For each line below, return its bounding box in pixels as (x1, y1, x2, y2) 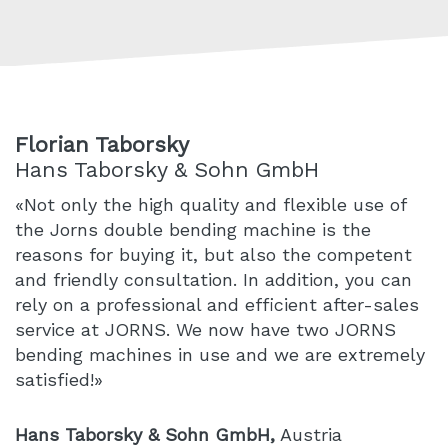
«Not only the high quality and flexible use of (15, 194, 406, 216)
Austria (275, 424, 342, 446)
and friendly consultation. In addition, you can (15, 269, 412, 291)
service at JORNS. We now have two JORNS (15, 319, 396, 341)
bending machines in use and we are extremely (15, 344, 425, 366)
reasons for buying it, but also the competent (15, 244, 412, 266)
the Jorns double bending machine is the (15, 219, 371, 241)
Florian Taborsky (15, 132, 189, 158)
